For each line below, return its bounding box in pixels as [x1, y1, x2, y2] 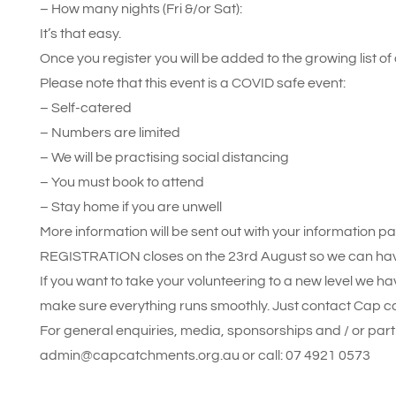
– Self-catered [39, 101, 132, 115]
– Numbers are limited [39, 126, 180, 140]
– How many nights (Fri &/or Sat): [39, 2, 242, 16]
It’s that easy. [39, 27, 121, 41]
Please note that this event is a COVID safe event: [39, 76, 346, 90]
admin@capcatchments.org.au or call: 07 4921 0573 [39, 348, 370, 362]
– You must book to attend [39, 175, 204, 189]
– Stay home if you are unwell [39, 200, 222, 214]
